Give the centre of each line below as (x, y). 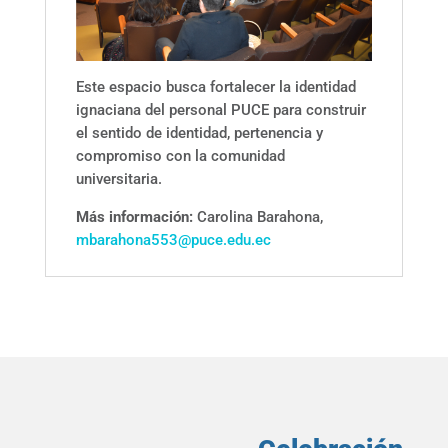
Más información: (134, 216)
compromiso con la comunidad (180, 155)
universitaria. (118, 178)
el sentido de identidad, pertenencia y (199, 132)
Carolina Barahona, (257, 216)
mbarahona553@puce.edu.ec (173, 239)
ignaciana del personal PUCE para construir (220, 109)
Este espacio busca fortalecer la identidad (215, 86)
